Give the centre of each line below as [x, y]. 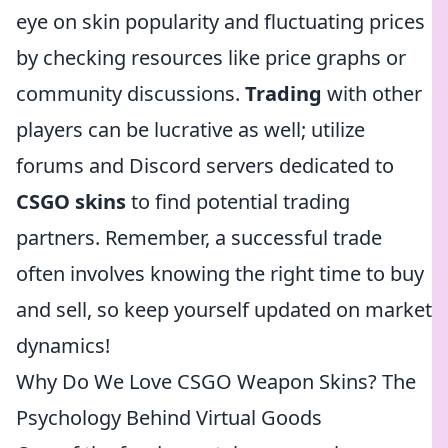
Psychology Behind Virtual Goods [169, 417]
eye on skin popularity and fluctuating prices [220, 21]
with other [372, 93]
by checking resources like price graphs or [211, 57]
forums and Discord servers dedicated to [205, 165]
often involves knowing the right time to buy [220, 273]
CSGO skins [71, 201]
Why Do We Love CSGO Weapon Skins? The [216, 381]
